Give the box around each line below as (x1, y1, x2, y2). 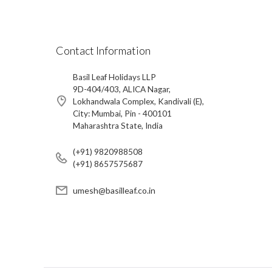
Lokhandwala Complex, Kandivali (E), (72, 97, 204, 107)
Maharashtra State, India (72, 121, 163, 131)
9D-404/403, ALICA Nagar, (72, 84, 171, 95)
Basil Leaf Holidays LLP (72, 72, 156, 83)
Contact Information (55, 44, 151, 58)
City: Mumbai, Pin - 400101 (72, 109, 172, 119)
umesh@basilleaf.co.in (72, 185, 155, 196)
